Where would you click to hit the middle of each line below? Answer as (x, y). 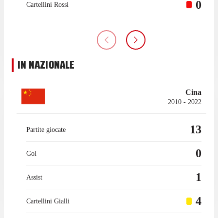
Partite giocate (46, 129)
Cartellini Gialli (48, 201)
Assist (34, 177)
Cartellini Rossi (47, 5)
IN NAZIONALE (46, 65)
